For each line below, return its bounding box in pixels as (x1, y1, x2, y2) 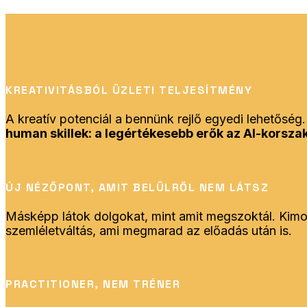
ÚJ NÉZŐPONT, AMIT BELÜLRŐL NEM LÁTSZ (5, 180, 269, 195)
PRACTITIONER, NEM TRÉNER (5, 277, 180, 292)
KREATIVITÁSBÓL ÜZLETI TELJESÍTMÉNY (5, 83, 252, 98)
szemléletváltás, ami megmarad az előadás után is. (5, 223, 292, 238)
